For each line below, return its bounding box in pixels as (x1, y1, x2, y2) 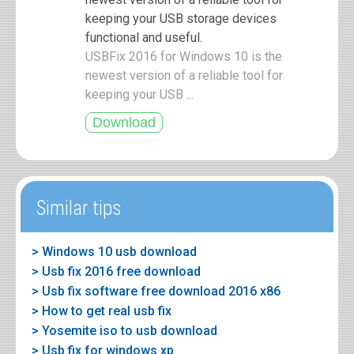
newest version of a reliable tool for (85, 68, 283, 83)
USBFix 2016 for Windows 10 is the (85, 49, 282, 64)
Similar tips (36, 197, 122, 220)
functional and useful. (85, 30, 202, 45)
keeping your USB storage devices (85, 11, 277, 26)
